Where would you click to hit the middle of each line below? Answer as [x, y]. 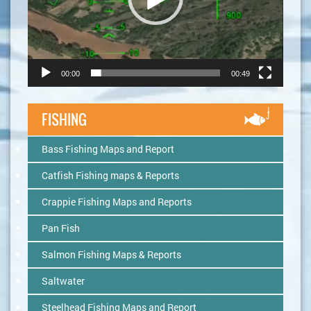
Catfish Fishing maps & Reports [110, 175]
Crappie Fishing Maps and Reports [117, 201]
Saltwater [63, 280]
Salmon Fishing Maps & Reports [111, 254]
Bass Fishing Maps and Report [108, 149]
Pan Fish [61, 228]
